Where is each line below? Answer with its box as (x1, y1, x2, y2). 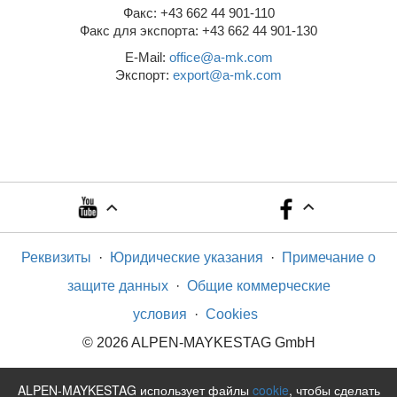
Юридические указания (110, 250, 263, 266)
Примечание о (282, 250, 376, 266)
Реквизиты (21, 250, 91, 266)
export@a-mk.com (173, 67, 282, 83)
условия (132, 307, 187, 323)
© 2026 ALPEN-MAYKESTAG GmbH (82, 335, 315, 351)
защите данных (66, 278, 168, 294)
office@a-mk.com (168, 50, 273, 66)
